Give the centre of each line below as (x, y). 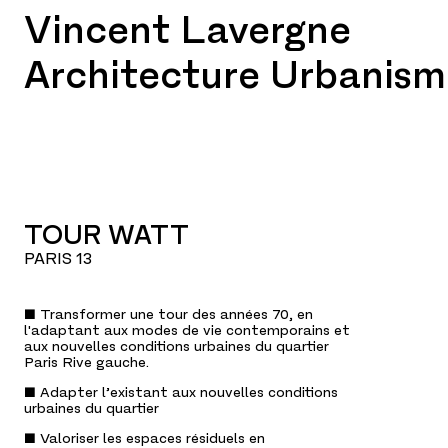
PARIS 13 (58, 258)
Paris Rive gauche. (86, 362)
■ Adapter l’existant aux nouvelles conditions (181, 392)
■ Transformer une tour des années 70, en (168, 314)
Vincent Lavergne (187, 30)
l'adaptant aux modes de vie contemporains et (187, 330)
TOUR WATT (106, 235)
